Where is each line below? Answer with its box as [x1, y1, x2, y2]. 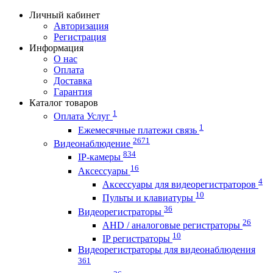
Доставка [54, 76, 92, 86]
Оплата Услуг [54, 111, 113, 122]
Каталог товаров [29, 97, 98, 108]
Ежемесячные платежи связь [78, 124, 199, 135]
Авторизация [54, 21, 108, 31]
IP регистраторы [102, 233, 172, 244]
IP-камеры [78, 152, 123, 163]
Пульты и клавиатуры [102, 193, 196, 204]
